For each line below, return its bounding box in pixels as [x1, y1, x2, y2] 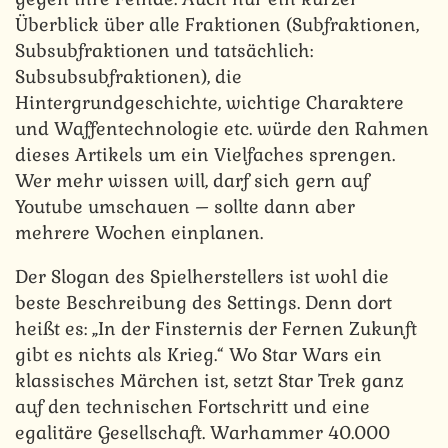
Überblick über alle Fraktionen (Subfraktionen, [15, 13, 419, 37]
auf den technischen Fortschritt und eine [15, 395, 370, 419]
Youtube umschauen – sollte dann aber [15, 195, 355, 219]
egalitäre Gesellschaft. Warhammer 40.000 [15, 421, 390, 445]
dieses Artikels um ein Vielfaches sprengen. [15, 143, 395, 167]
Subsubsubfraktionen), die [15, 65, 242, 89]
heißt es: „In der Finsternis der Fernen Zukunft [15, 317, 417, 341]
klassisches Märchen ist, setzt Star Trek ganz [15, 369, 404, 393]
